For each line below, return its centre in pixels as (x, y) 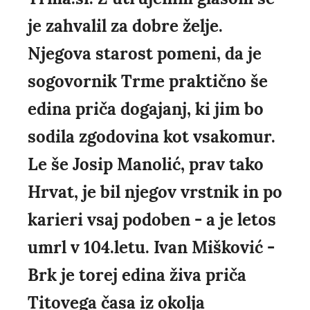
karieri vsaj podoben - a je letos (152, 220)
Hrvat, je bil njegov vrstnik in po (155, 192)
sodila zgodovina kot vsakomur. (152, 137)
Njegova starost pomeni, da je (145, 54)
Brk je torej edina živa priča (137, 275)
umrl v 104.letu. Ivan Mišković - (151, 248)
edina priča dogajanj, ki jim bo (146, 109)
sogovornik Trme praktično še (148, 82)
